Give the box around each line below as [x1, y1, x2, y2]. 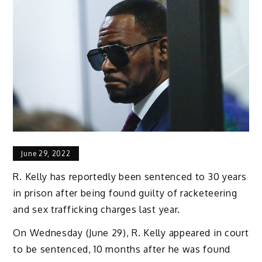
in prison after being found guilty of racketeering [13, 187, 237, 199]
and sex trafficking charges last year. [13, 203, 181, 215]
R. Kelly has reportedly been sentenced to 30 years [13, 170, 247, 182]
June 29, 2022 [21, 149, 71, 158]
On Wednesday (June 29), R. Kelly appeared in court [13, 227, 249, 239]
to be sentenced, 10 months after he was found [13, 243, 230, 256]
